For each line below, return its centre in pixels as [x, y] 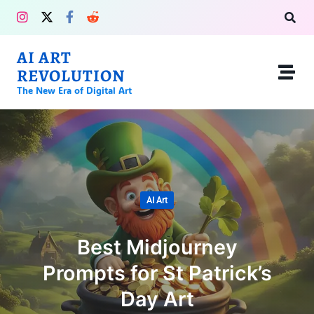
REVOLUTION [71, 76]
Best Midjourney [157, 247]
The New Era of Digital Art [74, 90]
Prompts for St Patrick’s [157, 273]
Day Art [157, 299]
